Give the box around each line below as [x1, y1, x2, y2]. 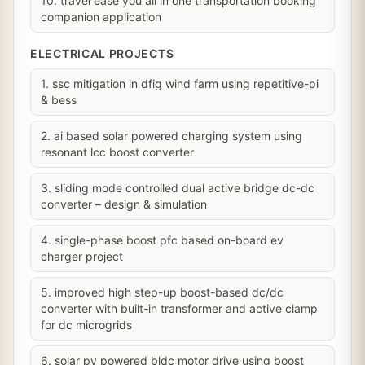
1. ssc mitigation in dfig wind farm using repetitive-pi [41, 77, 319, 90]
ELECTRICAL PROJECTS [30, 46, 174, 60]
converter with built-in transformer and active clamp [41, 301, 318, 315]
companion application [41, 10, 161, 24]
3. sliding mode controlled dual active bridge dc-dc [41, 181, 314, 195]
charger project [41, 249, 123, 263]
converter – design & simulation [41, 197, 207, 211]
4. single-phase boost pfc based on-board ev [41, 233, 284, 247]
